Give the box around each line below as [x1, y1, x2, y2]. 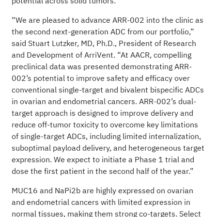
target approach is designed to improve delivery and [11, 107, 193, 119]
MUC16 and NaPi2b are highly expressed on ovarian [11, 185, 193, 197]
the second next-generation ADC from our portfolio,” [11, 26, 194, 38]
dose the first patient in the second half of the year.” [11, 165, 194, 177]
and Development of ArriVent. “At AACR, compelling [11, 49, 191, 61]
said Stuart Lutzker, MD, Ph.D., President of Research [11, 37, 196, 49]
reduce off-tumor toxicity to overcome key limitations [11, 119, 198, 131]
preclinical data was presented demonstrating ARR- [11, 61, 192, 73]
